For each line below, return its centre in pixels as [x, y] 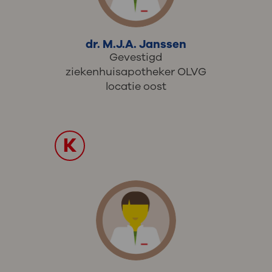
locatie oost [136, 87]
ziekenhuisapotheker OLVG [136, 72]
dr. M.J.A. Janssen [136, 45]
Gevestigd [136, 57]
